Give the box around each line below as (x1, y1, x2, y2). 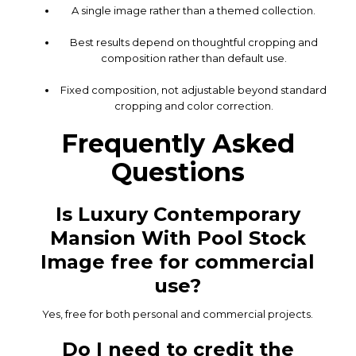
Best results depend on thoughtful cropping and (69, 35, 318, 48)
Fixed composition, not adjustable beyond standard (60, 83, 327, 96)
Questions (110, 156, 245, 188)
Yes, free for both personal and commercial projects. (42, 307, 314, 320)
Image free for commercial (41, 250, 315, 273)
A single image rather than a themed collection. (72, 3, 316, 17)
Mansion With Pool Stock (49, 226, 306, 250)
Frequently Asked (60, 127, 295, 159)
